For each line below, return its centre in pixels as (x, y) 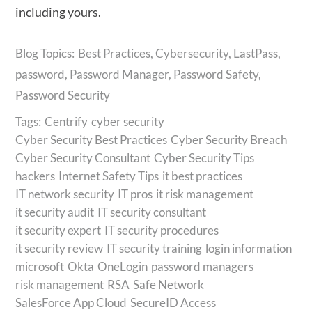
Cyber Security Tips (204, 158)
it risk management (205, 194)
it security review (60, 248)
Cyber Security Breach (229, 140)
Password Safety (216, 74)
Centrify (67, 122)
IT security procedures (162, 230)
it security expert (58, 230)
